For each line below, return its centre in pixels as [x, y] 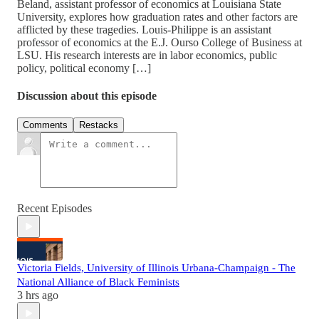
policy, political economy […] [84, 68]
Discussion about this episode [87, 96]
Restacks [99, 125]
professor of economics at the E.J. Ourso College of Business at [159, 42]
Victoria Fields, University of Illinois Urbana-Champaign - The [156, 268]
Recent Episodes [54, 209]
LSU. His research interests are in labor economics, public [147, 55]
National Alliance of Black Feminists [98, 282]
